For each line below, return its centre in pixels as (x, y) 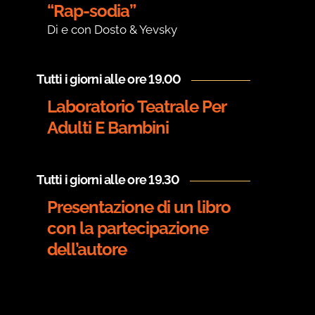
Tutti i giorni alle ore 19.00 (109, 79)
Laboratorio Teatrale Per (137, 107)
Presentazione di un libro (139, 207)
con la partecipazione (128, 229)
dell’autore (87, 250)
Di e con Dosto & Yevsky (112, 30)
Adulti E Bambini (108, 128)
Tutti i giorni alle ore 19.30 (108, 180)
